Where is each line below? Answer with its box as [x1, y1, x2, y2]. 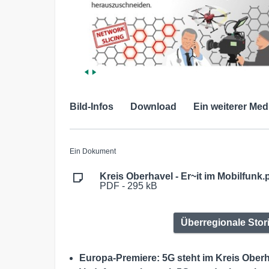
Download [130, 101, 177, 112]
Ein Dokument [70, 147, 116, 156]
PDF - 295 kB [100, 181, 157, 192]
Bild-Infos [70, 101, 113, 112]
